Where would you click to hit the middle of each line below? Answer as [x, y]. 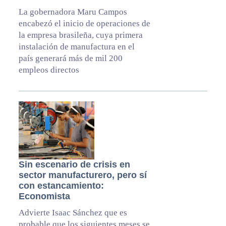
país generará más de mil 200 [70, 59]
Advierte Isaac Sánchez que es [73, 213]
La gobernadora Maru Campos [73, 12]
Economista [44, 196]
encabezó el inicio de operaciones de [84, 24]
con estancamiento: [61, 186]
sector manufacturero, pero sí [82, 175]
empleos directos [49, 70]
